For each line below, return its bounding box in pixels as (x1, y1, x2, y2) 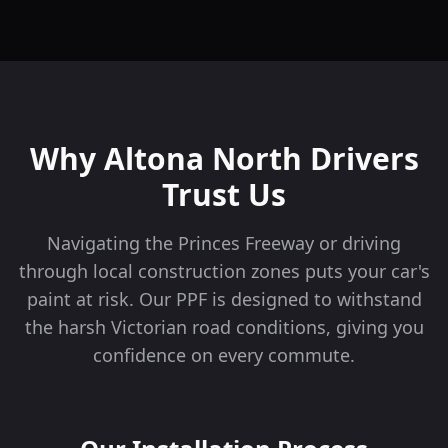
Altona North (103, 138, 302, 180)
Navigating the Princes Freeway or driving (47, 231, 401, 256)
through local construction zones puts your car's (18, 259, 430, 284)
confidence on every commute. (93, 343, 355, 368)
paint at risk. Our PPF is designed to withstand (26, 287, 422, 312)
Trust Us (162, 174, 286, 216)
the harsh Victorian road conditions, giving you (24, 315, 424, 340)
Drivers (301, 138, 419, 180)
